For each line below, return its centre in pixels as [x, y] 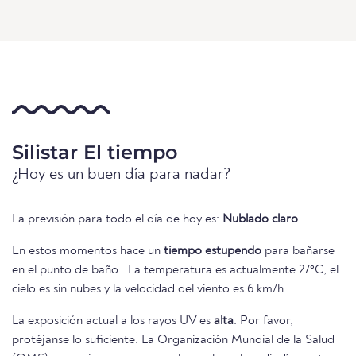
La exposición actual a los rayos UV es [113, 321]
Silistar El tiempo [95, 153]
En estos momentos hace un [88, 252]
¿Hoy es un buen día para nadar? [122, 175]
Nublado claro [260, 220]
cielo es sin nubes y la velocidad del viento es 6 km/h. [149, 290]
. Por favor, [263, 321]
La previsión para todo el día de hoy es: [117, 220]
